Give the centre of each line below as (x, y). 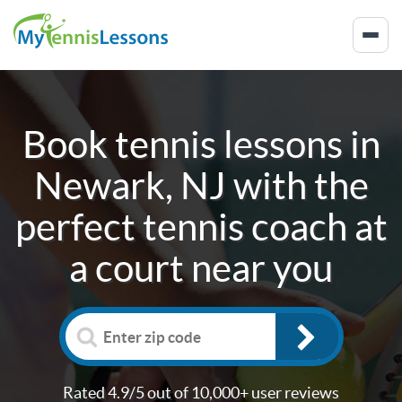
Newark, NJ (130, 185)
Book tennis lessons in (201, 144)
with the (297, 185)
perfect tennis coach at (201, 227)
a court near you (201, 268)
